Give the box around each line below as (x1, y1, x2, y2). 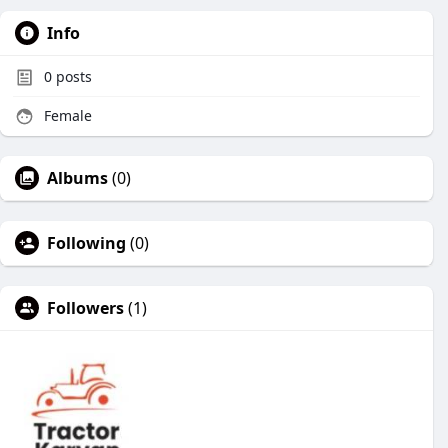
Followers (47, 297, 124, 319)
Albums (47, 167, 108, 189)
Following (47, 232, 126, 254)
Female (40, 106, 92, 125)
